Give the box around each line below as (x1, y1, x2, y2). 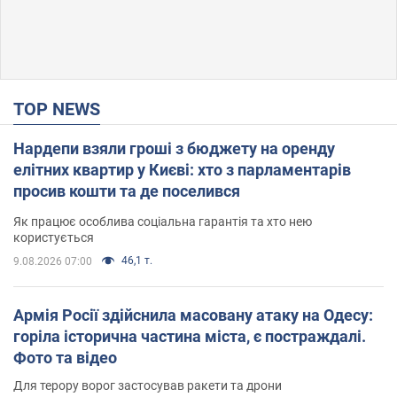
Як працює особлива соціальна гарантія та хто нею (13, 214, 312, 229)
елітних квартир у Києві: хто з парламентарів (13, 160, 351, 179)
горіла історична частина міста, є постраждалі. (13, 326, 366, 346)
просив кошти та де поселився (13, 181, 240, 200)
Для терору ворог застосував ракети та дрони (13, 378, 282, 393)
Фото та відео (13, 347, 117, 367)
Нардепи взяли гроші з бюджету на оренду (13, 138, 335, 158)
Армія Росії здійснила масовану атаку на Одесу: (13, 305, 373, 324)
